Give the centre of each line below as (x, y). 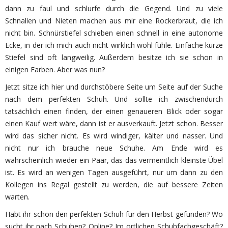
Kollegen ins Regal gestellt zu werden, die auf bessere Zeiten (114, 184)
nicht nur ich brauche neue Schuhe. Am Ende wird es (114, 148)
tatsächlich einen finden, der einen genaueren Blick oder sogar (114, 111)
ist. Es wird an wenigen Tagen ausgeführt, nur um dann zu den (114, 172)
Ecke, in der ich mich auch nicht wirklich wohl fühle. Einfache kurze (114, 45)
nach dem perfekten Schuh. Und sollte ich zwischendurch (114, 99)
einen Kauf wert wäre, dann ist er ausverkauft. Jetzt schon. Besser (114, 123)
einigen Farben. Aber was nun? (55, 69)
